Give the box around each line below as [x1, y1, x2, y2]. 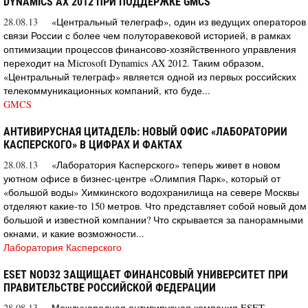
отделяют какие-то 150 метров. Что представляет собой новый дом [3, 199, 307, 212]
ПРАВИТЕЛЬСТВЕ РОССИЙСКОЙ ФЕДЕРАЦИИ [3, 280, 216, 294]
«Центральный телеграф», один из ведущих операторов [52, 14, 306, 28]
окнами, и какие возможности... [3, 226, 144, 240]
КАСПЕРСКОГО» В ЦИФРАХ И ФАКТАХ [3, 137, 182, 151]
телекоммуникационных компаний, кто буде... [3, 83, 210, 97]
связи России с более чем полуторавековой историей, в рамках [3, 28, 291, 42]
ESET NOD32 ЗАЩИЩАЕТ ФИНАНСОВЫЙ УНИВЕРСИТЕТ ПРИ [3, 267, 288, 281]
